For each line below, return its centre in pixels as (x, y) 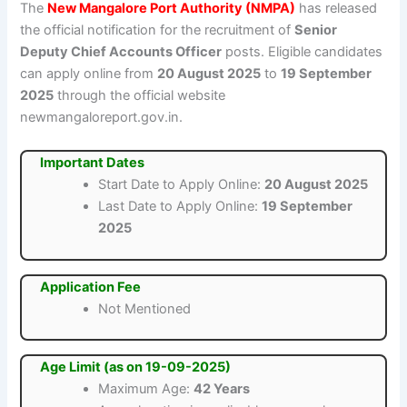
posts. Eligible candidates (303, 52)
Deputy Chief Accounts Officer (121, 52)
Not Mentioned (145, 308)
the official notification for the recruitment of (158, 30)
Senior (316, 30)
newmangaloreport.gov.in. (102, 118)
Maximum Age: (146, 389)
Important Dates (93, 162)
